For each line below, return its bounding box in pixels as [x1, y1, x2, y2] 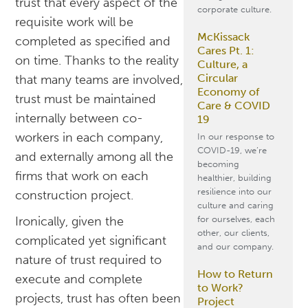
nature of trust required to [15, 252, 162, 268]
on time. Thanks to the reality [15, 53, 179, 69]
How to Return [197, 267, 273, 280]
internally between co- [15, 111, 144, 126]
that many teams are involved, [15, 72, 184, 88]
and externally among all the [15, 149, 174, 165]
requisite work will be [15, 14, 134, 30]
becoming [197, 159, 239, 169]
